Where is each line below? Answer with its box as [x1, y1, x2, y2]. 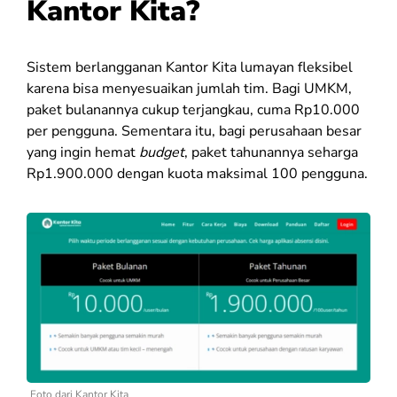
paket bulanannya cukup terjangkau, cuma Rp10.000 [27, 99, 360, 120]
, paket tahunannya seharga [184, 142, 358, 162]
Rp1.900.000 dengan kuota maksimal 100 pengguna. [27, 163, 368, 183]
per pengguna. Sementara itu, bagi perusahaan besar [27, 121, 362, 141]
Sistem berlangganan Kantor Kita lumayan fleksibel [27, 57, 353, 77]
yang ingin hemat [27, 142, 139, 162]
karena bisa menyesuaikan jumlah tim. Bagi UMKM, [27, 78, 352, 98]
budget [139, 142, 184, 162]
